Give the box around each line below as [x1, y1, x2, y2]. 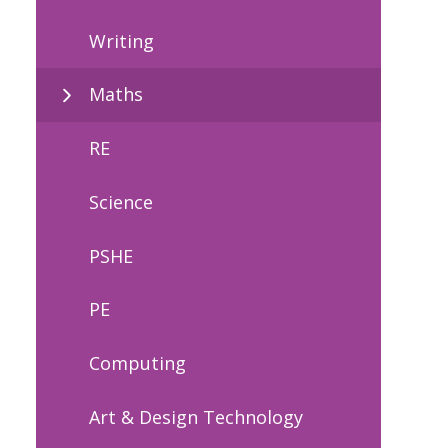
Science [89, 189, 153, 214]
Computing [89, 351, 186, 376]
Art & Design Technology [89, 404, 303, 429]
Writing [89, 28, 154, 53]
